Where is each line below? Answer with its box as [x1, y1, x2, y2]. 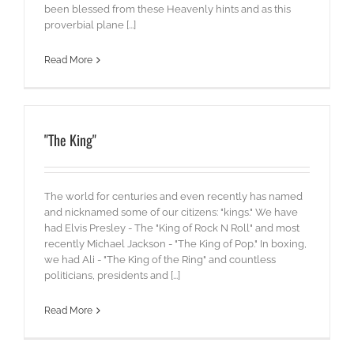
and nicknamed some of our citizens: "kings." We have [44, 206, 298, 219]
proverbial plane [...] [44, 19, 136, 32]
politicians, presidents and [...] [44, 269, 180, 282]
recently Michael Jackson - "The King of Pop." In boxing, [44, 238, 307, 250]
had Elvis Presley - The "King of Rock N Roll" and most [44, 222, 299, 235]
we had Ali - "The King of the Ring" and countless [44, 254, 276, 266]
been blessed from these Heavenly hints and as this [44, 3, 291, 16]
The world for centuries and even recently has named [44, 190, 303, 203]
